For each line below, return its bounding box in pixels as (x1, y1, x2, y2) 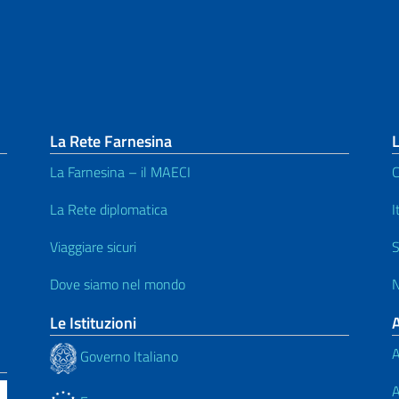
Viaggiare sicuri (50, 235, 136, 257)
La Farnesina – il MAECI (50, 160, 191, 183)
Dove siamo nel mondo (50, 273, 185, 295)
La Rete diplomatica (50, 198, 167, 220)
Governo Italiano (77, 346, 178, 368)
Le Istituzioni (50, 310, 136, 335)
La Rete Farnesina (50, 128, 172, 153)
